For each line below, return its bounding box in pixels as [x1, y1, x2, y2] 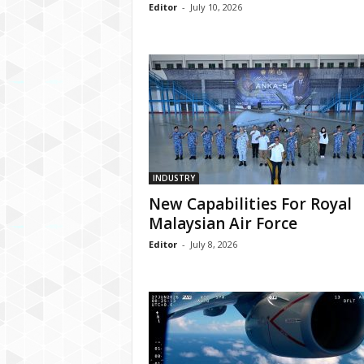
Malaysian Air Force [148, 213, 297, 234]
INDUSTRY [152, 172, 195, 184]
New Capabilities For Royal [148, 193, 352, 214]
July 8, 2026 [189, 238, 237, 250]
